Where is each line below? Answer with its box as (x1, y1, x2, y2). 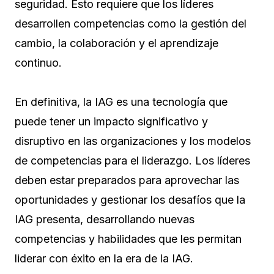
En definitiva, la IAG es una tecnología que (15, 95, 228, 109)
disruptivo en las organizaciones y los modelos (15, 135, 251, 148)
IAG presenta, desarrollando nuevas (15, 213, 194, 226)
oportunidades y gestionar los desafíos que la (15, 193, 245, 207)
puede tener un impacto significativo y (15, 115, 208, 128)
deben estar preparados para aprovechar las (15, 174, 239, 187)
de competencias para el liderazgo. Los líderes (15, 154, 250, 168)
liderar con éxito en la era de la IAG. (15, 252, 193, 265)
